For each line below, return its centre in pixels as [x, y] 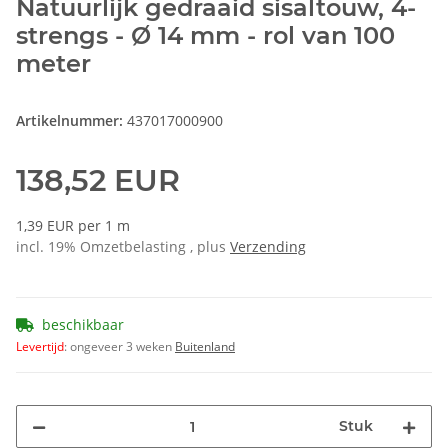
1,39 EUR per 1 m [73, 226]
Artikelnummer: [71, 121]
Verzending [268, 247]
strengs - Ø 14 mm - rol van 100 [205, 36]
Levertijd [40, 347]
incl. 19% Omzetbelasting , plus [123, 247]
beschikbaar [83, 325]
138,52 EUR [98, 181]
